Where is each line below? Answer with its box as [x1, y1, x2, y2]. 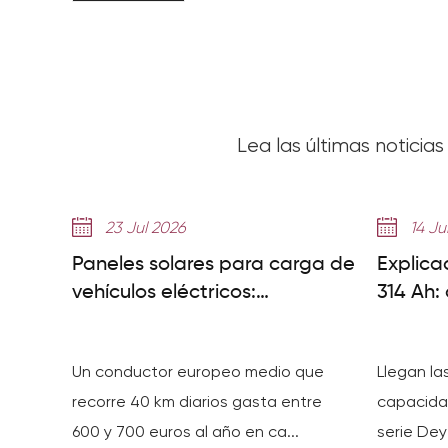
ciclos [377, 339, 428, 359]
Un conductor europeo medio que [72, 362, 324, 381]
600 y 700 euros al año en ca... [72, 422, 299, 441]
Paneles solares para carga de [72, 255, 355, 275]
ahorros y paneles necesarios [72, 339, 341, 359]
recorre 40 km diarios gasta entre [72, 392, 322, 411]
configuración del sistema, [72, 311, 313, 331]
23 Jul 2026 [105, 221, 186, 237]
